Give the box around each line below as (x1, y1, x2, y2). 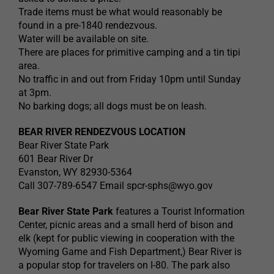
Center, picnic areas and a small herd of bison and (18, 219, 233, 231)
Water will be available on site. (18, 33, 149, 45)
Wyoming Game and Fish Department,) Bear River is (18, 246, 242, 258)
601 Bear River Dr (18, 153, 93, 165)
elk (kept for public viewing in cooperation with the (18, 232, 234, 245)
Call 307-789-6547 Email (18, 180, 127, 192)
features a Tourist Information (113, 206, 245, 218)
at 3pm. (18, 87, 51, 99)
